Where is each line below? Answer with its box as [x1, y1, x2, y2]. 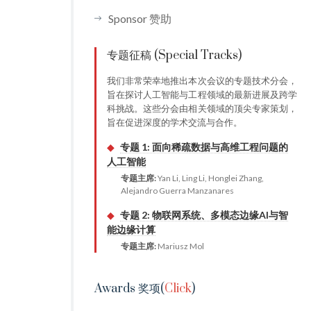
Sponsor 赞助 [108, 12, 171, 25]
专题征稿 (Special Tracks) [107, 48, 242, 63]
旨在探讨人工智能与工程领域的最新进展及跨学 [107, 89, 297, 100]
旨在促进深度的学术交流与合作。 [107, 117, 242, 128]
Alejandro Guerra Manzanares [121, 185, 234, 196]
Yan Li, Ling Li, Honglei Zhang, [156, 173, 264, 183]
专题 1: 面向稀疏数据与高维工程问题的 [120, 141, 288, 153]
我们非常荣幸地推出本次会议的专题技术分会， [107, 75, 297, 86]
